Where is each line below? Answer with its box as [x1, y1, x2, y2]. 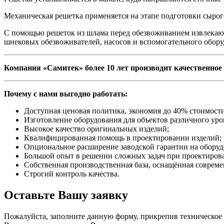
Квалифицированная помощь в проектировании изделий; [24, 133, 221, 142]
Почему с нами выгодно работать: [4, 89, 127, 98]
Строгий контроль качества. [24, 169, 119, 178]
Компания [4, 63, 41, 72]
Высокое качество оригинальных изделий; [24, 124, 169, 133]
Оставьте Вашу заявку [4, 188, 128, 201]
